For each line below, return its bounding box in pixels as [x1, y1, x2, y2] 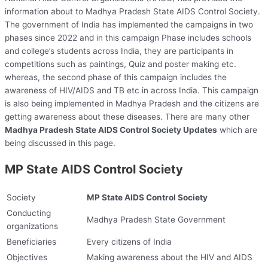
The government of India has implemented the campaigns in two [5, 20, 253, 30]
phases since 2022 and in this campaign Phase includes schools [5, 33, 251, 43]
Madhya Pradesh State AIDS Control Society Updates [5, 125, 217, 135]
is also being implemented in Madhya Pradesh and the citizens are [5, 99, 259, 109]
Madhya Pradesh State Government [87, 215, 228, 225]
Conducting [7, 208, 51, 218]
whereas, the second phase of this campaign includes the [5, 72, 227, 83]
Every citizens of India [87, 237, 174, 247]
